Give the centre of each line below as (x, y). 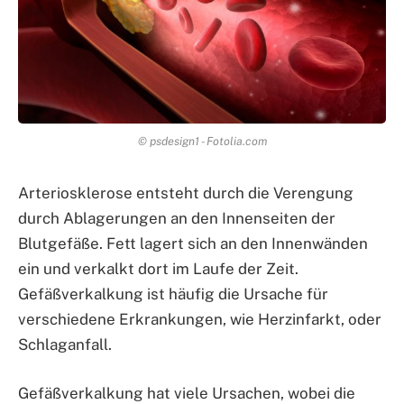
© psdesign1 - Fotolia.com (202, 141)
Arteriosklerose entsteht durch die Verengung (186, 193)
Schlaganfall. (65, 344)
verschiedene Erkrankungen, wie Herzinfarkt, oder (200, 319)
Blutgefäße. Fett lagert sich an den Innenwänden (193, 243)
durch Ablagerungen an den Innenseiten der (177, 218)
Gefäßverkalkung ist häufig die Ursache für (173, 294)
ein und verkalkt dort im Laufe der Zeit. (158, 268)
